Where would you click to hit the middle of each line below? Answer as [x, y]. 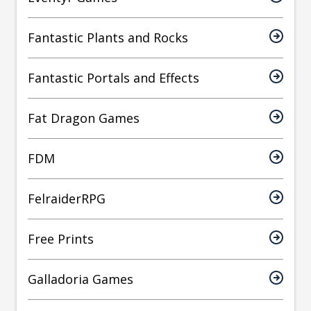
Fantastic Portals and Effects [114, 78]
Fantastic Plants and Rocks [108, 38]
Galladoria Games [81, 279]
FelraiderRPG [67, 199]
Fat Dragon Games [84, 118]
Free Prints [61, 239]
